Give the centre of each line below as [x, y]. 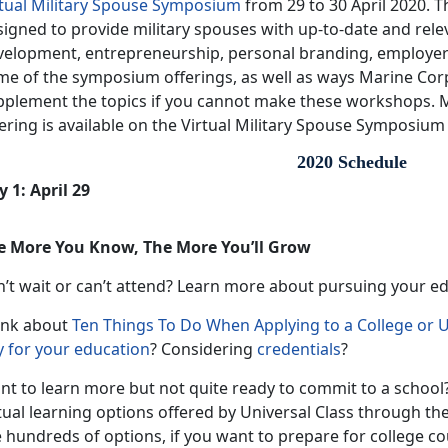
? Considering [203, 348]
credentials [299, 348]
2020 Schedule [351, 161]
